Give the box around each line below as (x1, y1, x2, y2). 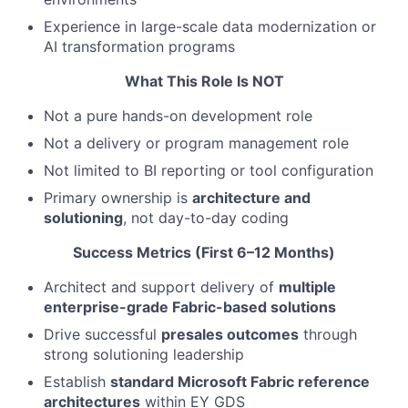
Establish (44, 372, 110, 391)
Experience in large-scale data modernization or (44, 17, 376, 36)
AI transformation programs (44, 37, 235, 56)
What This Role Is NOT (124, 72, 284, 90)
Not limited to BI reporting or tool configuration (44, 161, 373, 179)
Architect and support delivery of (44, 278, 279, 296)
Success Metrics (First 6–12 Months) (73, 243, 335, 261)
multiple (279, 278, 336, 296)
